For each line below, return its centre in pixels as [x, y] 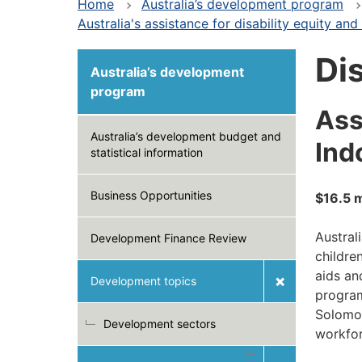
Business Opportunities [151, 195]
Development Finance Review [168, 238]
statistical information [147, 152]
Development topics [143, 281]
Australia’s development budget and [186, 136]
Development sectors [160, 324]
